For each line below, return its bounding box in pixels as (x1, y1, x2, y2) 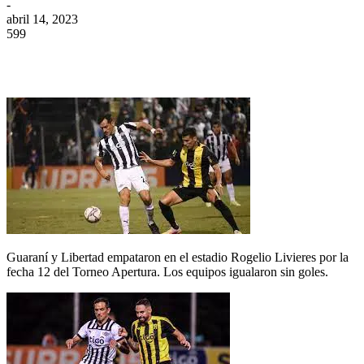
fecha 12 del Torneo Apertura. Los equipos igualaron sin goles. (6, 265, 328, 279)
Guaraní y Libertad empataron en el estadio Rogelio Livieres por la (6, 250, 349, 265)
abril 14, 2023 (6, 12, 78, 27)
